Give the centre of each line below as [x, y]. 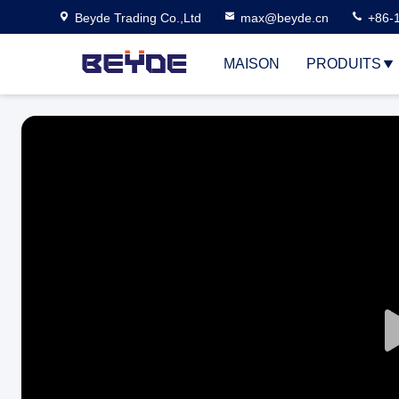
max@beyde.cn [285, 18]
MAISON [252, 64]
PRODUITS [344, 64]
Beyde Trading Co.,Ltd [138, 18]
